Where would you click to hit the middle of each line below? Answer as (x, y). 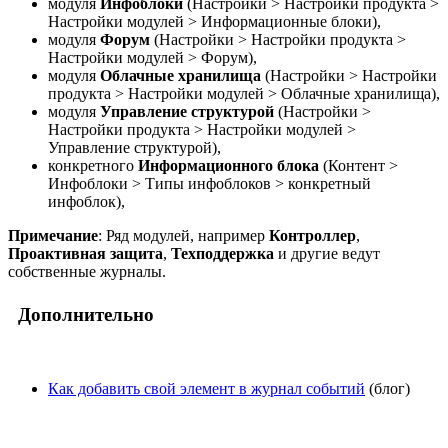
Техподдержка (222, 253)
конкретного (93, 165)
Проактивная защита (85, 253)
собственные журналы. (87, 271)
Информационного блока (228, 165)
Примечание (53, 235)
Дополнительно (81, 315)
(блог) (387, 389)
